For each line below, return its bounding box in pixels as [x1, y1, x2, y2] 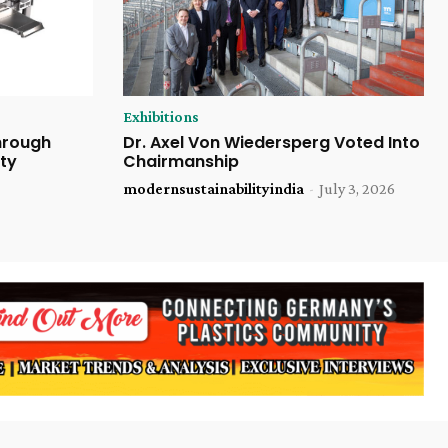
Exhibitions [122, 107, 199, 125]
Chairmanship [122, 149, 239, 173]
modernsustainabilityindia [122, 179, 304, 197]
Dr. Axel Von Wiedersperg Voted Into [122, 130, 420, 154]
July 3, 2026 [318, 179, 395, 197]
